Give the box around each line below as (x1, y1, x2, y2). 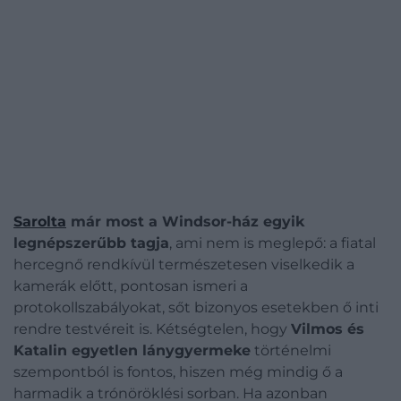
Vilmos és (291, 320, 364, 337)
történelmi (251, 342, 331, 359)
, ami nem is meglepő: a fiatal (169, 235, 376, 252)
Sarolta (13, 213, 66, 230)
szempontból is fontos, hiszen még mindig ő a (13, 363, 343, 380)
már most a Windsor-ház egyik (66, 213, 304, 230)
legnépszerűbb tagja (13, 235, 169, 252)
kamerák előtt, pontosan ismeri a (13, 277, 248, 294)
